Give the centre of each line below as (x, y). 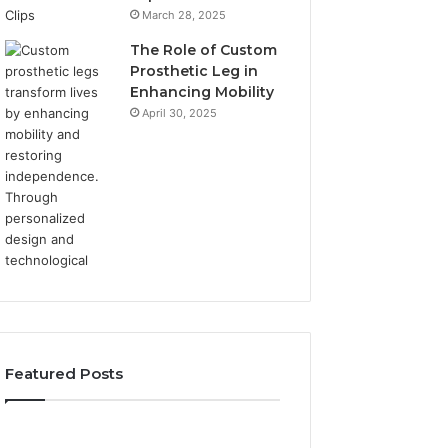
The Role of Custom (204, 49)
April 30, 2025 (180, 112)
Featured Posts (64, 373)
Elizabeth (33, 429)
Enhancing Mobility (202, 91)
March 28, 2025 (184, 14)
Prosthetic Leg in (194, 70)
